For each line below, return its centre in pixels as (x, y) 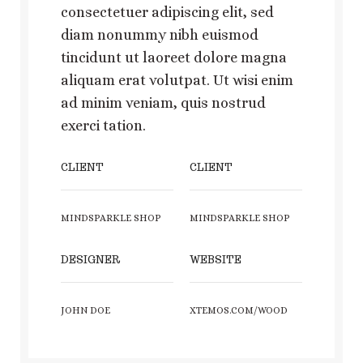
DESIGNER (91, 259)
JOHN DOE (85, 310)
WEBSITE (216, 259)
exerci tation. (103, 125)
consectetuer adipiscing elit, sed (167, 12)
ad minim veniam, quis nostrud (163, 102)
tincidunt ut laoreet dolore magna (174, 57)
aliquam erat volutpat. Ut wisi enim (177, 80)
